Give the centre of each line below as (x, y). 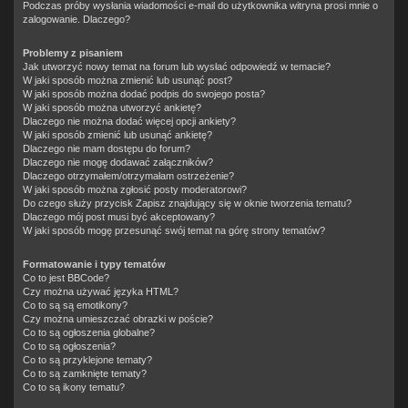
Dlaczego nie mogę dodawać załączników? (118, 162)
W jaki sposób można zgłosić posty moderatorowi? (135, 189)
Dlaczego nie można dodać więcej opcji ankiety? (129, 121)
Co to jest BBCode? (66, 277)
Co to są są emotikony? (75, 305)
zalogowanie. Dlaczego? (76, 19)
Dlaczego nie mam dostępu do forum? (107, 148)
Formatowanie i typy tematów (94, 264)
